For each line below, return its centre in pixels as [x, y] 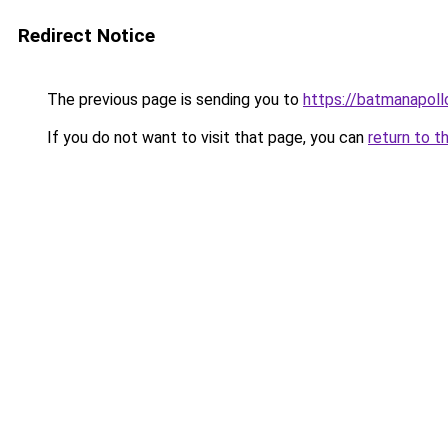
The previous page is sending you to [173, 99]
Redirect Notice [86, 35]
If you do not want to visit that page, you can [205, 137]
